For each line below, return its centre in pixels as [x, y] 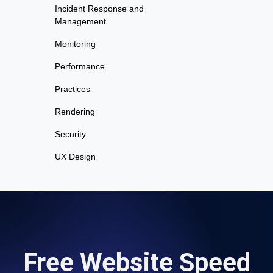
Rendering [75, 111]
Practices [73, 89]
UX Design [75, 156]
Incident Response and [99, 8]
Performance [80, 66]
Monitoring [75, 44]
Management [80, 21]
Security [70, 134]
